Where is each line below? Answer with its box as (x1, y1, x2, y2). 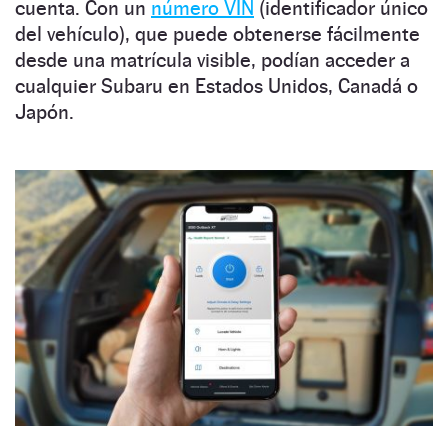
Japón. (15, 100, 74, 125)
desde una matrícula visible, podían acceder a (15, 48, 410, 73)
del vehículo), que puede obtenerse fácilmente (15, 22, 420, 47)
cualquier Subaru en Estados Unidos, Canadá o (15, 74, 418, 99)
